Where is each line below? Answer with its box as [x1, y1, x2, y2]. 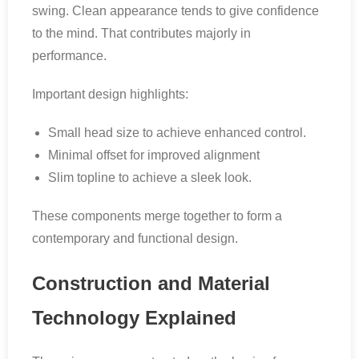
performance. [32, 49, 107, 63]
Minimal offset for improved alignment [48, 148, 260, 163]
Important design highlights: [32, 87, 188, 102]
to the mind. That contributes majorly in [32, 26, 251, 41]
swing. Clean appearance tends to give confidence [32, 4, 319, 18]
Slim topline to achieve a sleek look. [48, 171, 252, 185]
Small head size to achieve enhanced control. [48, 126, 306, 140]
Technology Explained [32, 307, 236, 329]
